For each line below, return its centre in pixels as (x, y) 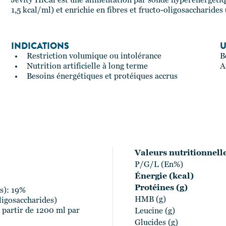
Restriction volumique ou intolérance (94, 56)
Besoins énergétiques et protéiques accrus (102, 77)
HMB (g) (150, 200)
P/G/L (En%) (159, 165)
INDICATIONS (40, 46)
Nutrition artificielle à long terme (87, 67)
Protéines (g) (161, 188)
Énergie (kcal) (164, 177)
